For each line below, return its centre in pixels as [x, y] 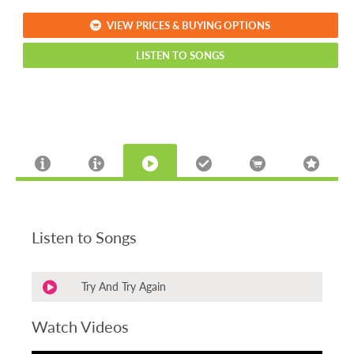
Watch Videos [80, 327]
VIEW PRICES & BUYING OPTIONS [189, 24]
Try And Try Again [124, 286]
